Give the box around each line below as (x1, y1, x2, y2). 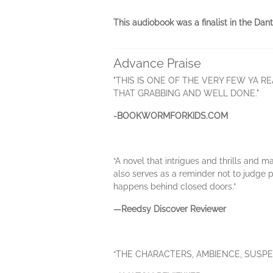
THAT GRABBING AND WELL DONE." (113, 88, 259, 99)
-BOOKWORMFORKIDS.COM (113, 111, 228, 121)
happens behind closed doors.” (113, 182, 236, 192)
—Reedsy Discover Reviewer (113, 204, 226, 214)
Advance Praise (113, 56, 201, 71)
